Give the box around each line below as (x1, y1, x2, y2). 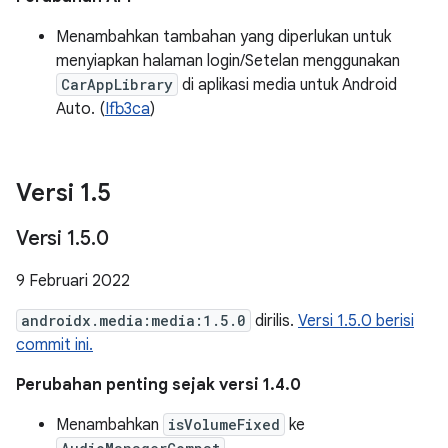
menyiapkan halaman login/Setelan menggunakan (56, 51, 400, 71)
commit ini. (16, 335, 93, 355)
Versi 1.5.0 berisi (298, 311, 414, 331)
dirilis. (251, 311, 298, 331)
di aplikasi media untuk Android (178, 75, 397, 95)
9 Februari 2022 (16, 271, 130, 291)
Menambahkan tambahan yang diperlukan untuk (56, 27, 391, 47)
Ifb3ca (105, 99, 150, 119)
